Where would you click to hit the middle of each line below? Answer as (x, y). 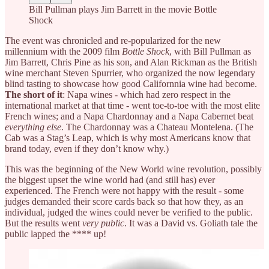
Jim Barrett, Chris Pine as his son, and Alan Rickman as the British (131, 62)
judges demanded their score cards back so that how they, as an (124, 202)
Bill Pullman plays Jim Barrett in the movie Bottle (123, 10)
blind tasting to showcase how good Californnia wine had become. (131, 84)
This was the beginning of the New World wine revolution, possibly (133, 169)
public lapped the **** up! (56, 234)
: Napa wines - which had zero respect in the (147, 95)
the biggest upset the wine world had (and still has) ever (110, 180)
